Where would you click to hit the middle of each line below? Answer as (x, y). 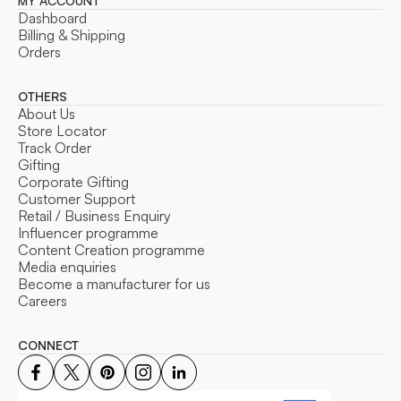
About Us (47, 114)
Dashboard (52, 18)
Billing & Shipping (72, 35)
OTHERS (43, 97)
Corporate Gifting (73, 182)
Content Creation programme (111, 250)
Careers (43, 301)
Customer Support (77, 199)
